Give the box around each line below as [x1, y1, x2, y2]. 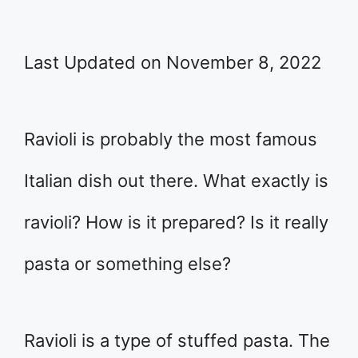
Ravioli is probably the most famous [24, 129, 317, 149]
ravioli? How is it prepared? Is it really [24, 212, 328, 233]
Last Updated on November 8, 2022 [24, 52, 321, 73]
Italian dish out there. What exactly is [24, 170, 328, 191]
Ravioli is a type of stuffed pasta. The [24, 330, 330, 351]
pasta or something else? [24, 253, 231, 274]
